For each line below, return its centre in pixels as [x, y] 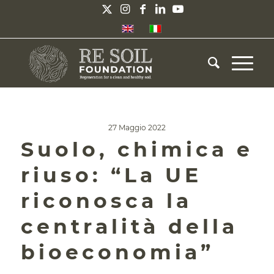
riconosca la [106, 201]
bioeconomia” [117, 252]
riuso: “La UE [111, 175]
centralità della [129, 226]
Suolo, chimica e [137, 149]
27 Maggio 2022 [137, 128]
